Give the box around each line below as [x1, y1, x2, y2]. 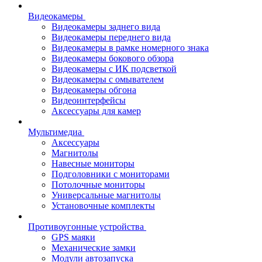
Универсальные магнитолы [51, 190, 161, 200]
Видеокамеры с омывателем [51, 74, 164, 84]
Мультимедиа [28, 127, 82, 137]
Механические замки [51, 243, 136, 253]
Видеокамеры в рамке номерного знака [51, 43, 209, 53]
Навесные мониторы [51, 158, 135, 168]
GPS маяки [51, 232, 95, 242]
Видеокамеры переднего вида [51, 32, 171, 42]
